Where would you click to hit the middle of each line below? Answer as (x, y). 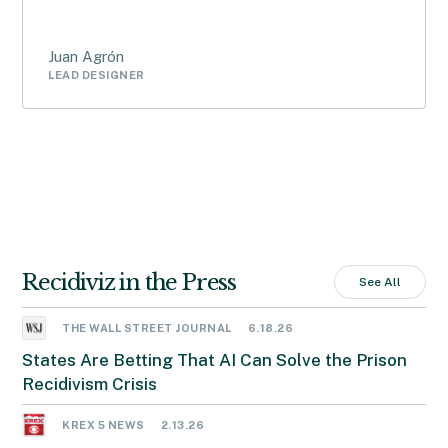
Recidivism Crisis (90, 384)
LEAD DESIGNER (96, 75)
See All (379, 282)
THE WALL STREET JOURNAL (147, 328)
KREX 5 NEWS (103, 425)
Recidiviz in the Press (129, 282)
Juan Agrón (86, 56)
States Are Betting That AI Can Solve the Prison (215, 360)
